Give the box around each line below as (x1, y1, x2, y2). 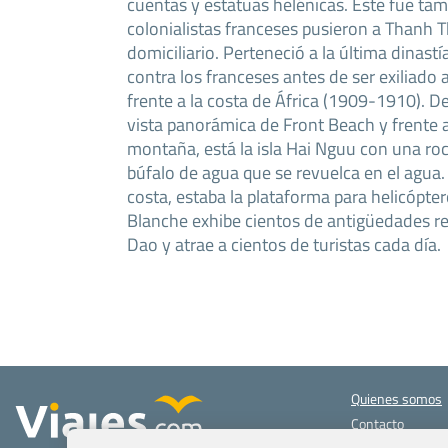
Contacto (351, 413, 404, 435)
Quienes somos (351, 388, 442, 410)
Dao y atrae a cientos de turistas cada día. (127, 230, 441, 259)
